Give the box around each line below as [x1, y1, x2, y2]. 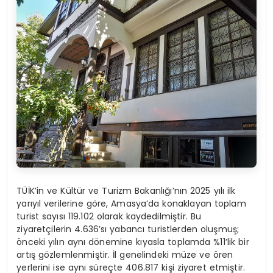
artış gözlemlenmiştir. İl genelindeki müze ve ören [16, 248, 233, 261]
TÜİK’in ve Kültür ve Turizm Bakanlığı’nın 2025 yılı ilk [16, 184, 236, 197]
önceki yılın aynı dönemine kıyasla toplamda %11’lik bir [16, 235, 249, 248]
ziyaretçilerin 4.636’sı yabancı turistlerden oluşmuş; [16, 222, 239, 235]
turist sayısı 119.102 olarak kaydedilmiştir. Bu [16, 210, 202, 222]
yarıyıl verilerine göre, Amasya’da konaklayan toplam [16, 197, 246, 210]
